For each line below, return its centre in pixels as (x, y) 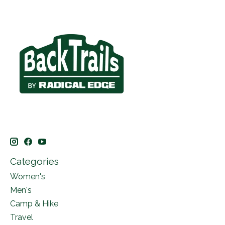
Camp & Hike (34, 204)
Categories (34, 161)
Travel (22, 217)
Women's (28, 177)
